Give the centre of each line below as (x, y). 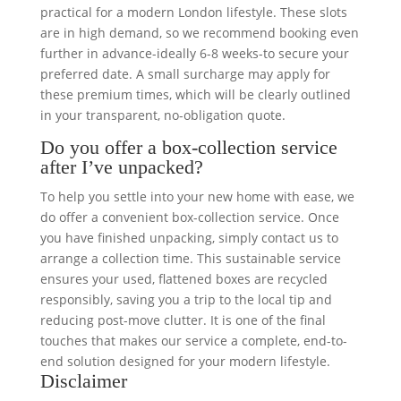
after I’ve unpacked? (121, 167)
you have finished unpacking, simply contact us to (189, 238)
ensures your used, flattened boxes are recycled (183, 279)
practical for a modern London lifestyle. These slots (193, 13)
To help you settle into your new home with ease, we (197, 197)
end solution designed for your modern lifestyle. (185, 362)
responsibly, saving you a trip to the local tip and (186, 300)
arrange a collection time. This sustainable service (190, 259)
